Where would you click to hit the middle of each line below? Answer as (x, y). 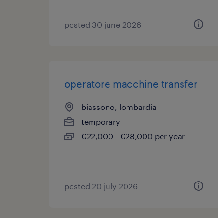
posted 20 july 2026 (101, 186)
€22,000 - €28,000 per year (133, 136)
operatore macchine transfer (131, 84)
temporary (101, 121)
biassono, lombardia (119, 107)
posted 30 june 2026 (103, 25)
